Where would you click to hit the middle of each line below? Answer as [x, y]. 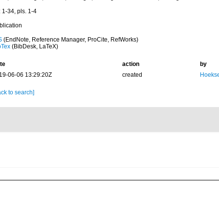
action [131, 64]
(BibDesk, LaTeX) [34, 46]
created [132, 75]
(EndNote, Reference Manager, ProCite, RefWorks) [70, 40]
